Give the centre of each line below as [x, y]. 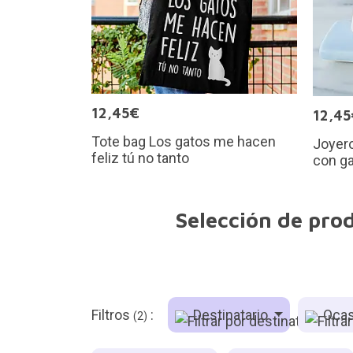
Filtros [112, 315]
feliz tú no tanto [140, 158]
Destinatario [230, 315]
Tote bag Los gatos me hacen [183, 141]
